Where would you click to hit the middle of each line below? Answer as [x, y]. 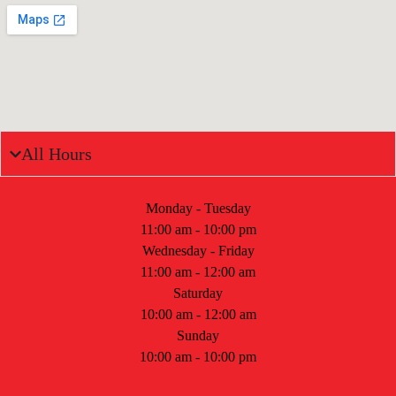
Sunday [198, 335]
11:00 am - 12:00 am [198, 272]
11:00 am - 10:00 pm [198, 229]
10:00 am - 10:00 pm [198, 357]
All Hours [57, 154]
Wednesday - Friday [198, 251]
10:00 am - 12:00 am [198, 314]
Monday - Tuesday [198, 208]
